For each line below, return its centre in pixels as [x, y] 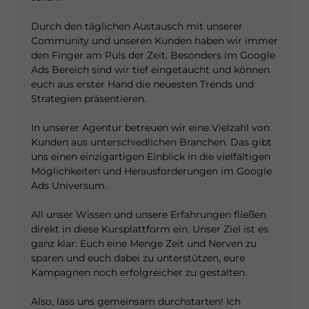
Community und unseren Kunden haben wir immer [154, 41]
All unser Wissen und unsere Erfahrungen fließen [149, 215]
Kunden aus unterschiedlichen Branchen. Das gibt [151, 142]
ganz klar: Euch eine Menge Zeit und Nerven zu [144, 243]
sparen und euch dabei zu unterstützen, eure [138, 258]
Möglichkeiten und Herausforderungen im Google [151, 171]
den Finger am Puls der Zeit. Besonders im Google [153, 55]
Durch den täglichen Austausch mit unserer [137, 26]
